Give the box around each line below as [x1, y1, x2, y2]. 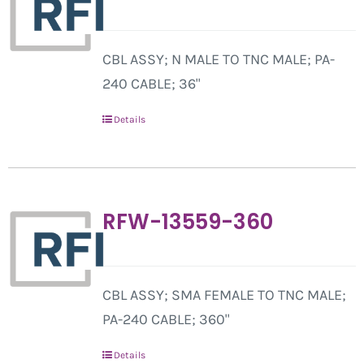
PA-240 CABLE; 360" [102, 310, 229, 328]
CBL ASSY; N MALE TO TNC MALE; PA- [102, 50, 335, 68]
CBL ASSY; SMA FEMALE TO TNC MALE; [102, 286, 346, 304]
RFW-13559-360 [102, 207, 273, 236]
